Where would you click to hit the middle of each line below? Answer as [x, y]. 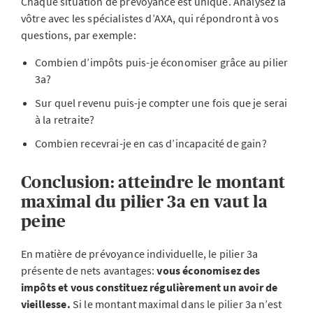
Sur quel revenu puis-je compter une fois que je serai [161, 103]
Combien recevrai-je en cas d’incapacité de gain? [151, 143]
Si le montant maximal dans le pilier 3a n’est [177, 304]
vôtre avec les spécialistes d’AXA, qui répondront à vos [150, 18]
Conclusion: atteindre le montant [153, 182]
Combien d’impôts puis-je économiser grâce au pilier [162, 62]
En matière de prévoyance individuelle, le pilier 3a [140, 254]
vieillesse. [47, 304]
